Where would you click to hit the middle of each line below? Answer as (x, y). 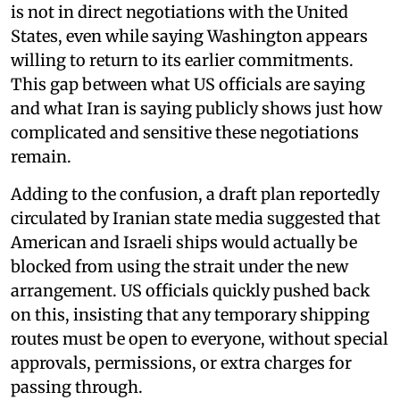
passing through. (77, 387)
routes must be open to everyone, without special (200, 338)
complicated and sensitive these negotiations (185, 132)
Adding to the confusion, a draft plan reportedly (195, 194)
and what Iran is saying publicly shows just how (196, 108)
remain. (41, 156)
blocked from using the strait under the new (179, 266)
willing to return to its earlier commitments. (182, 60)
